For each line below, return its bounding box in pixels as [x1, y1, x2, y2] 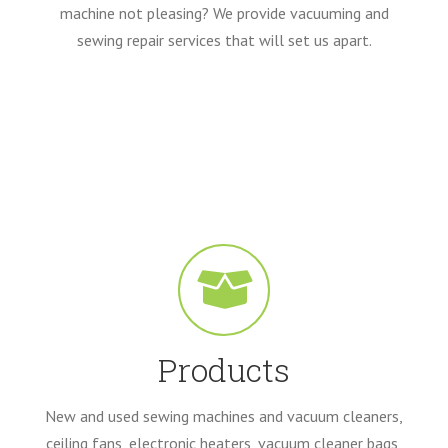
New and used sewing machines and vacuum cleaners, [45, 406, 403, 427]
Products [158, 348, 290, 392]
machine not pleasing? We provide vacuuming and [59, 3, 389, 24]
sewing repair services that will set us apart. [76, 30, 372, 51]
